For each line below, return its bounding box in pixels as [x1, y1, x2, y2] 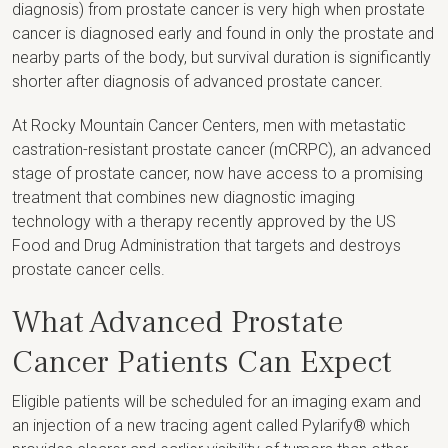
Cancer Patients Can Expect [12, 340, 392, 383]
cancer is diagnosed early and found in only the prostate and [12, 23, 434, 43]
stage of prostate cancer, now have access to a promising [12, 163, 423, 183]
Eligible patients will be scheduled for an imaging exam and [12, 391, 421, 411]
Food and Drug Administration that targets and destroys [12, 235, 401, 255]
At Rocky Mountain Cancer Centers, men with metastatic [12, 115, 406, 135]
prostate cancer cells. [12, 259, 165, 279]
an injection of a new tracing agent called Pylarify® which [12, 415, 410, 435]
